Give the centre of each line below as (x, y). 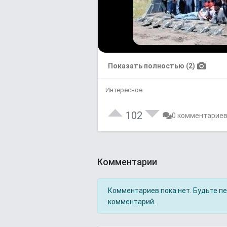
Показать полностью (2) (152, 66)
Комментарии (127, 162)
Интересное (124, 90)
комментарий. (132, 202)
